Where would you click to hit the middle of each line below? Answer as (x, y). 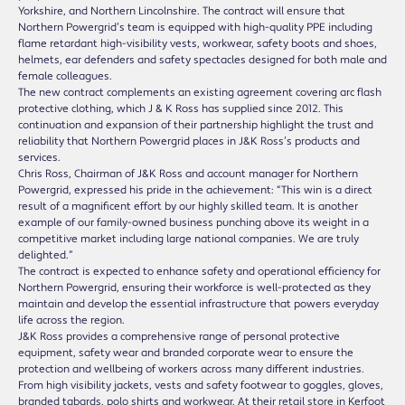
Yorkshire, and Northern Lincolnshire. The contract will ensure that (182, 11)
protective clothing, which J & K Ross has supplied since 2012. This (181, 108)
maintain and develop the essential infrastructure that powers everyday (198, 304)
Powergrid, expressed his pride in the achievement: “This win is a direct (195, 190)
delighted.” (46, 255)
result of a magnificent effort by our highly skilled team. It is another (188, 206)
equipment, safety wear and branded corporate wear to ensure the (186, 353)
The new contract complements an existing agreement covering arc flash (200, 92)
